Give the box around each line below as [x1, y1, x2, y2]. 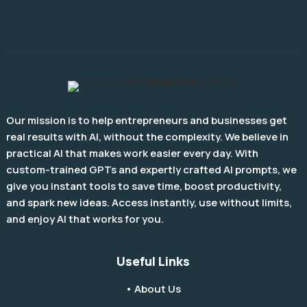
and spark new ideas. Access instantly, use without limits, [5, 195, 292, 210]
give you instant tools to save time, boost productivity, [5, 179, 282, 194]
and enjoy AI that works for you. [5, 212, 164, 227]
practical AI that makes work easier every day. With [5, 146, 258, 161]
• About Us [125, 282, 182, 297]
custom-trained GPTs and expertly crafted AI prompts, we [5, 162, 297, 177]
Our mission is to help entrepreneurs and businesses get [5, 113, 287, 128]
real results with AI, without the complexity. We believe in [5, 130, 288, 145]
